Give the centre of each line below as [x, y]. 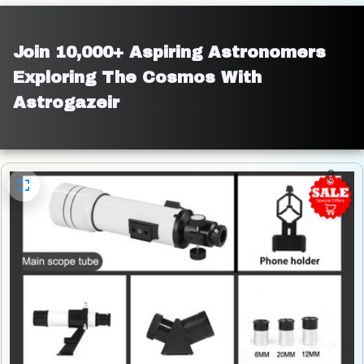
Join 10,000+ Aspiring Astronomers [169, 52]
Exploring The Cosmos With [137, 78]
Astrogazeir [66, 103]
